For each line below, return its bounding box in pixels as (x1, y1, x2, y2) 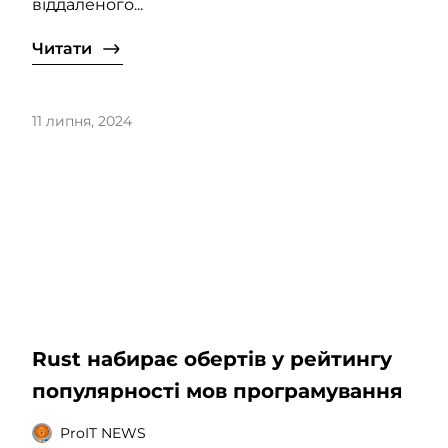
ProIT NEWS (60, 423, 146, 442)
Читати (32, 38, 92, 58)
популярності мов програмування (32, 379, 403, 404)
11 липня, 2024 (32, 111, 132, 130)
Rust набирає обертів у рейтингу (32, 347, 392, 372)
